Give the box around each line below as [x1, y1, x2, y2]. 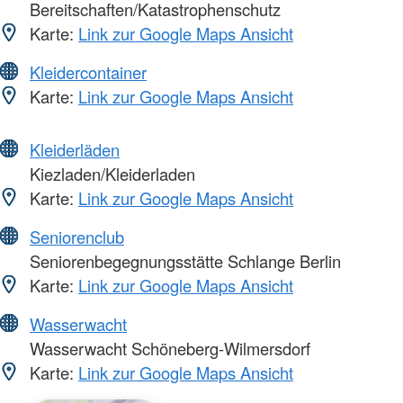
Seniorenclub [30, 225, 124, 249]
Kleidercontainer [30, 60, 147, 85]
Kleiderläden [30, 138, 120, 162]
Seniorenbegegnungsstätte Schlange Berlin [25, 249, 341, 273]
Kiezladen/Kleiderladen [25, 162, 195, 186]
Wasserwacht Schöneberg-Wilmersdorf [25, 336, 310, 361]
